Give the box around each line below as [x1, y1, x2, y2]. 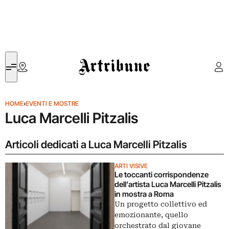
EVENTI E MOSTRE [26, 100, 79, 107]
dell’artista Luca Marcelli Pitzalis [114, 179, 221, 189]
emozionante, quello [114, 211, 188, 219]
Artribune [79, 53, 109, 62]
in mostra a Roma [114, 189, 174, 199]
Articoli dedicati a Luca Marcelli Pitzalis [5, 138, 187, 151]
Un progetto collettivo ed [114, 200, 207, 208]
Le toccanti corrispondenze [114, 170, 209, 179]
